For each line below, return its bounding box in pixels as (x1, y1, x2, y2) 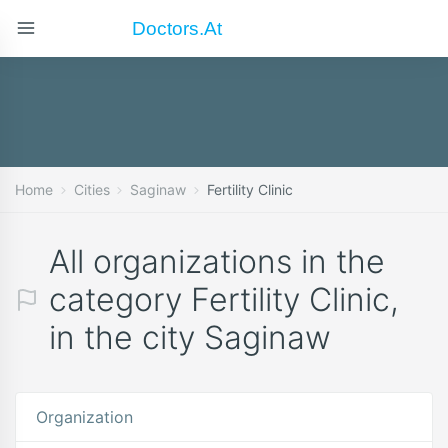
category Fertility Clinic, (49, 280, 399, 319)
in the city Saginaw (49, 318, 331, 357)
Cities (73, 181, 110, 198)
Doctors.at (132, 16, 224, 39)
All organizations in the (49, 242, 385, 281)
